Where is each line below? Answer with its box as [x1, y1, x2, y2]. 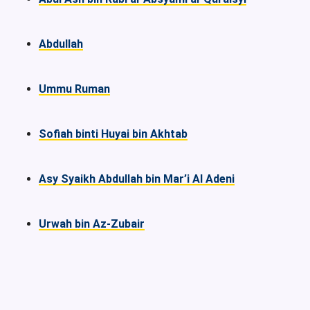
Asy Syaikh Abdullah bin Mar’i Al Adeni [39, 172, 235, 185]
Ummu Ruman [39, 82, 110, 95]
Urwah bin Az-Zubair [39, 217, 145, 230]
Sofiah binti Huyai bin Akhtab [39, 127, 188, 140]
